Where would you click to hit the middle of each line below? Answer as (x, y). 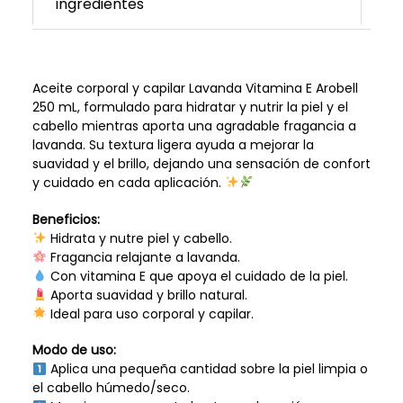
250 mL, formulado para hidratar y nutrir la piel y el (190, 107)
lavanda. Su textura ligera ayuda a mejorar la (173, 144)
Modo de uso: (74, 350)
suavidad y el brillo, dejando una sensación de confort (201, 163)
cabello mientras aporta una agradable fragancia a (194, 125)
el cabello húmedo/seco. (111, 388)
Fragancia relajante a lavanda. (143, 257)
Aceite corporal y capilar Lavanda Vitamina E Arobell (195, 88)
